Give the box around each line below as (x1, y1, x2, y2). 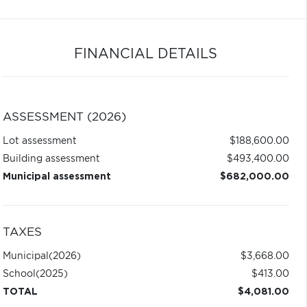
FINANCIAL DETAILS (74, 47, 218, 61)
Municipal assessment (2, 172, 111, 182)
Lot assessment (2, 136, 77, 146)
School (2, 269, 36, 279)
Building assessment (2, 154, 100, 164)
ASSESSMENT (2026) (2, 112, 126, 123)
